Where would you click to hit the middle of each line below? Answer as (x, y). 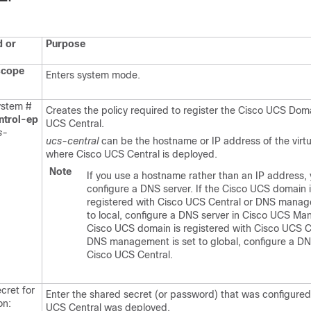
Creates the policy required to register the (142, 110)
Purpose (66, 44)
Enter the (68, 294)
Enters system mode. (93, 75)
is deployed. (188, 154)
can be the (126, 141)
